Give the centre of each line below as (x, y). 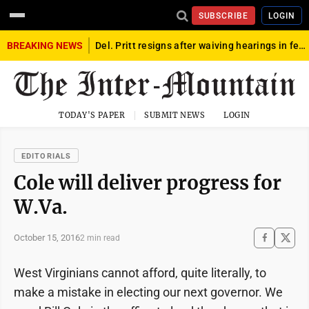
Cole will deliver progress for (148, 182)
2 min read (100, 238)
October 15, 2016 (47, 238)
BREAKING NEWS (45, 46)
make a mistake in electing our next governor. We (148, 292)
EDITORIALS (46, 156)
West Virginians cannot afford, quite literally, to (140, 272)
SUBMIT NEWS (175, 115)
